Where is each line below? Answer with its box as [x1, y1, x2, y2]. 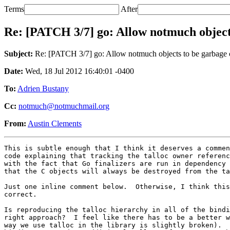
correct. [4, 190, 37, 198]
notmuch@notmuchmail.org [18, 101, 109, 110]
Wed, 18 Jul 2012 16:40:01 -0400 [23, 66, 134, 75]
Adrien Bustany [17, 84, 69, 93]
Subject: [4, 49, 33, 58]
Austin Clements [28, 119, 82, 128]
